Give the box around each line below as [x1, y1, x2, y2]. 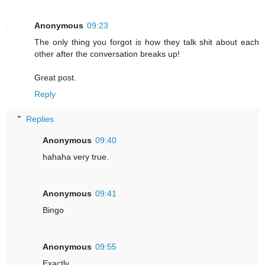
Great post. [34, 73, 76, 83]
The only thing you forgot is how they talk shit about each [34, 37, 259, 47]
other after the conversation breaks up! [34, 49, 180, 59]
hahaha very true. [43, 151, 109, 161]
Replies [26, 114, 54, 124]
